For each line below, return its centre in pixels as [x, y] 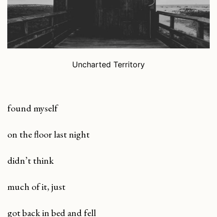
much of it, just [36, 186]
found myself [32, 108]
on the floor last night [48, 134]
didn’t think [31, 160]
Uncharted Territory [108, 64]
